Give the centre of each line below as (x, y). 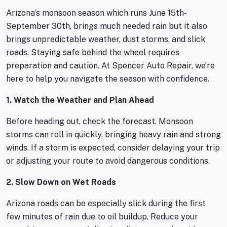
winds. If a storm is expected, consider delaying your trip (113, 147)
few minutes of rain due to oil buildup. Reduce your (102, 216)
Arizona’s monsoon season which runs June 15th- (96, 13)
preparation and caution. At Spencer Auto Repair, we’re (110, 65)
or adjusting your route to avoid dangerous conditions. (108, 161)
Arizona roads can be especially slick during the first (106, 203)
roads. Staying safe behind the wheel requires (93, 52)
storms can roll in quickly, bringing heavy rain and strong (113, 134)
